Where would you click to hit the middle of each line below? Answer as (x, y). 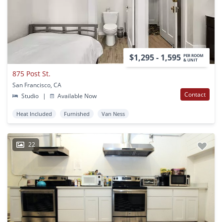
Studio (30, 96)
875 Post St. (31, 74)
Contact (195, 95)
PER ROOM (194, 55)
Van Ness (113, 114)
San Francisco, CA (37, 85)
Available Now (77, 96)
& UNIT (191, 60)
